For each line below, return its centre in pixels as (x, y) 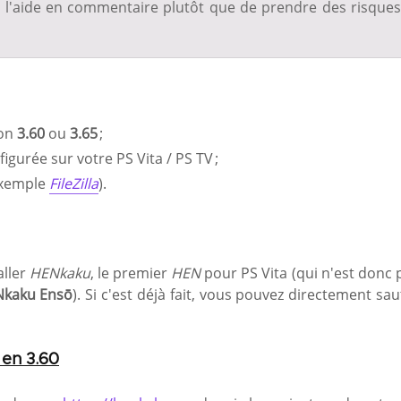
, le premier (131, 273)
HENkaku (60, 273)
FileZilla (74, 183)
